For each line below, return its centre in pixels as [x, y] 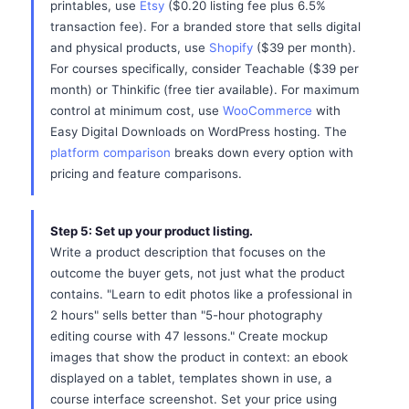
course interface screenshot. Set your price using [194, 399]
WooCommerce [267, 110]
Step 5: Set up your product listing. [152, 231]
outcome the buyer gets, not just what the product [198, 273]
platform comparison [110, 152]
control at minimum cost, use [136, 110]
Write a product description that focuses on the [188, 252]
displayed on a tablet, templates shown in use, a [191, 378]
